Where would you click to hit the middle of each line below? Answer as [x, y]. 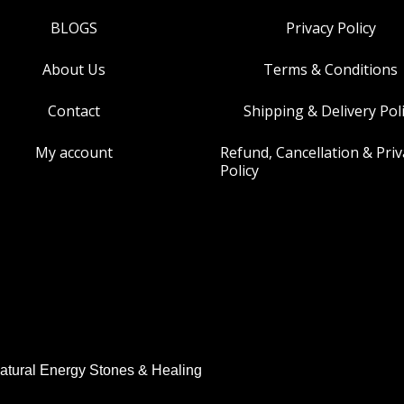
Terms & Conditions [331, 69]
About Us [73, 69]
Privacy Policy [331, 28]
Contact [73, 110]
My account [73, 152]
